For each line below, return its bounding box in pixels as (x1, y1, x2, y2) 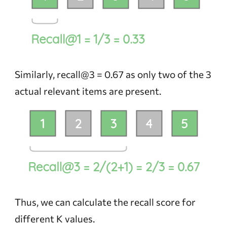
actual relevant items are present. (14, 85, 161, 97)
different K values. (14, 213, 95, 225)
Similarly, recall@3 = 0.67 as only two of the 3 (14, 68, 211, 81)
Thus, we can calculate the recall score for (14, 196, 196, 208)
